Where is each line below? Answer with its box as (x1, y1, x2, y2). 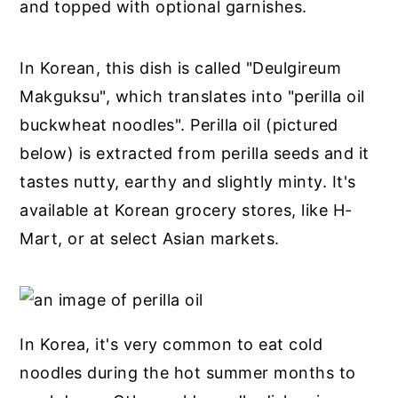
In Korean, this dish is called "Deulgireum (20, 59, 342, 78)
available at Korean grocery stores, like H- (20, 201, 353, 220)
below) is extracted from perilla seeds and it (20, 144, 370, 163)
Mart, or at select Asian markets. (20, 229, 280, 249)
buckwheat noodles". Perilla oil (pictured (20, 115, 338, 135)
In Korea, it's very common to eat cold (20, 335, 323, 354)
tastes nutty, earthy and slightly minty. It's (20, 172, 356, 192)
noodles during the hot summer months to (20, 363, 356, 383)
